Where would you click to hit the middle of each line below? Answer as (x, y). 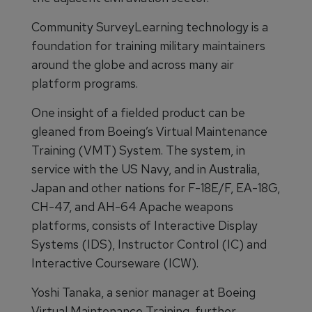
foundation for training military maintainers (148, 46)
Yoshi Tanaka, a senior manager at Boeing (143, 292)
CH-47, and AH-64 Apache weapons (132, 207)
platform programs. (85, 84)
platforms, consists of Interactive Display (145, 226)
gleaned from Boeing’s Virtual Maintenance (149, 132)
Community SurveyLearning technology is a (150, 27)
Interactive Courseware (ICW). (115, 263)
